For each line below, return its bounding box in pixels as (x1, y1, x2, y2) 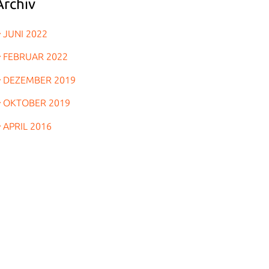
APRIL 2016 (3, 120, 52, 131)
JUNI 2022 (3, 28, 47, 39)
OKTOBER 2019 (3, 97, 70, 108)
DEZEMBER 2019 (3, 74, 76, 85)
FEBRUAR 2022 (3, 51, 68, 62)
